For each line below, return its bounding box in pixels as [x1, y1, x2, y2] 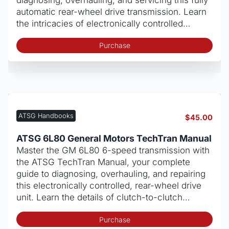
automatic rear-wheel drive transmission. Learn [16, 6, 207, 17]
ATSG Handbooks [18, 111, 74, 120]
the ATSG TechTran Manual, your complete [16, 156, 190, 167]
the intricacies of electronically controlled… [16, 18, 190, 29]
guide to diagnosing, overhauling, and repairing [16, 168, 205, 179]
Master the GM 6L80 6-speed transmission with [16, 145, 210, 155]
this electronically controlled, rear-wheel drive [16, 180, 201, 191]
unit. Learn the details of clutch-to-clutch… [16, 192, 190, 202]
